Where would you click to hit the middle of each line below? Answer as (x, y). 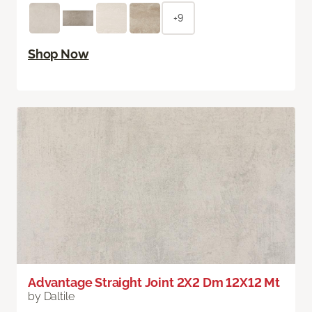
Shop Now (58, 54)
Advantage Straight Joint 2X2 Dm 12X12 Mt (154, 283)
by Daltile (51, 297)
